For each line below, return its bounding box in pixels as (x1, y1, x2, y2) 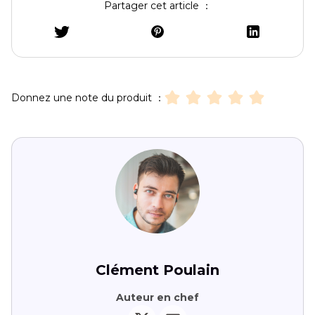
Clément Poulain (96, 262, 219, 279)
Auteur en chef (116, 291, 199, 304)
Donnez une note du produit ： (11, 91, 165, 104)
